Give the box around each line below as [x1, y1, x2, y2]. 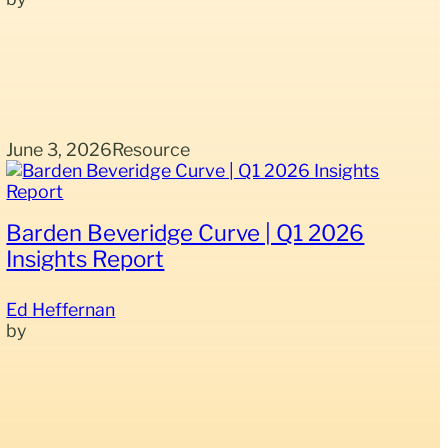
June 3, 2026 [6, 138, 113, 160]
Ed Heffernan [6, 299, 116, 321]
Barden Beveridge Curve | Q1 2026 [6, 219, 365, 247]
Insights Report [6, 245, 165, 273]
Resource [112, 138, 191, 160]
